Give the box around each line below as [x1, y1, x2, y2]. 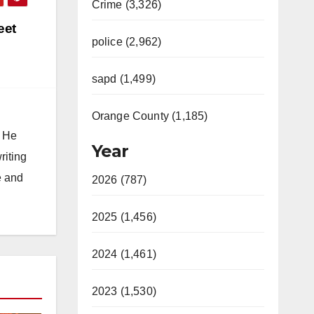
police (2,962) [91, 36, 162, 48]
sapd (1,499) [91, 73, 156, 85]
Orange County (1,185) [91, 110, 208, 122]
